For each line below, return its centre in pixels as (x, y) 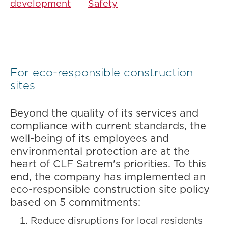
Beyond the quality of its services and (104, 113)
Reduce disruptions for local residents (117, 221)
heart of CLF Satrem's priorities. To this (108, 164)
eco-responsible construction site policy (110, 190)
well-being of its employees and (90, 139)
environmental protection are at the (100, 152)
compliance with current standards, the (108, 126)
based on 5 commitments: (75, 203)
